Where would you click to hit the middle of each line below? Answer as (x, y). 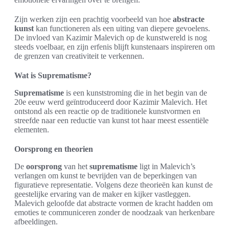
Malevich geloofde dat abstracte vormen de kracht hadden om (113, 203)
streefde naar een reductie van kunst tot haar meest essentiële (111, 121)
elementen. (32, 130)
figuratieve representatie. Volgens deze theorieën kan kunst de (113, 185)
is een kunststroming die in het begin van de (135, 93)
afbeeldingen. (36, 222)
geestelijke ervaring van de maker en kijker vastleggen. (102, 194)
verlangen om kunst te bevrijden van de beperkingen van (106, 176)
